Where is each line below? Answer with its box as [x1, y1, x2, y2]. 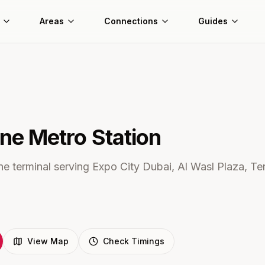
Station [86, 124, 161, 150]
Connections [104, 16, 158, 26]
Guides [198, 16, 228, 26]
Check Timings [103, 236, 164, 246]
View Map [27, 236, 69, 246]
